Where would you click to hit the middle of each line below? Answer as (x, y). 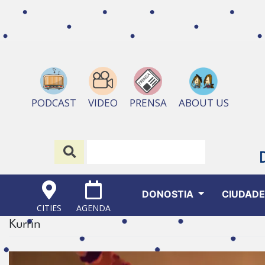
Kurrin (25, 224)
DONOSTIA (169, 194)
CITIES (49, 208)
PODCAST (54, 103)
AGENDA (94, 208)
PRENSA (148, 103)
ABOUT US (203, 103)
